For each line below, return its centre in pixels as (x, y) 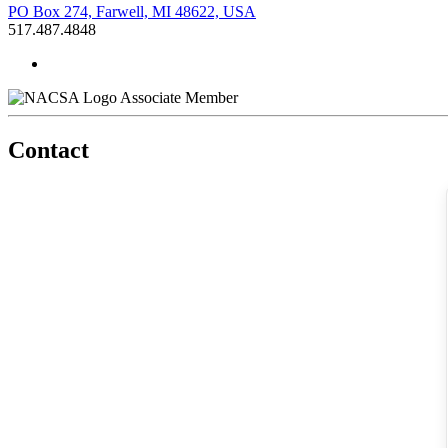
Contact (48, 149)
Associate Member (179, 97)
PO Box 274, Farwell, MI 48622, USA (132, 11)
